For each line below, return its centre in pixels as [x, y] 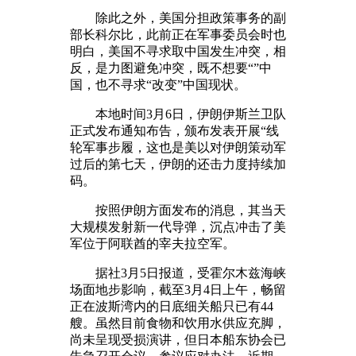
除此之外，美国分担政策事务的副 [178, 17]
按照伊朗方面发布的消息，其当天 [178, 210]
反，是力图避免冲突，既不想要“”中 [171, 68]
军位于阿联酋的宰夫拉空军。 [153, 243]
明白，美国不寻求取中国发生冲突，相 [178, 51]
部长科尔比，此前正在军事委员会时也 [178, 34]
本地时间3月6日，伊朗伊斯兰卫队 [178, 114]
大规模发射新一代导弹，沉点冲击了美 [178, 226]
